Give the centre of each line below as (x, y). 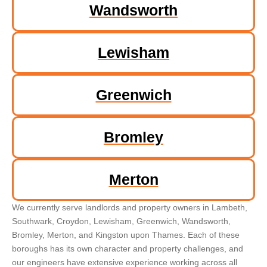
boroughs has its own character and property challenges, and (128, 248)
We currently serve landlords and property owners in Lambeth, (130, 207)
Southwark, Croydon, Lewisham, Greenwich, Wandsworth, (121, 221)
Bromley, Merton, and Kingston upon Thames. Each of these (126, 235)
